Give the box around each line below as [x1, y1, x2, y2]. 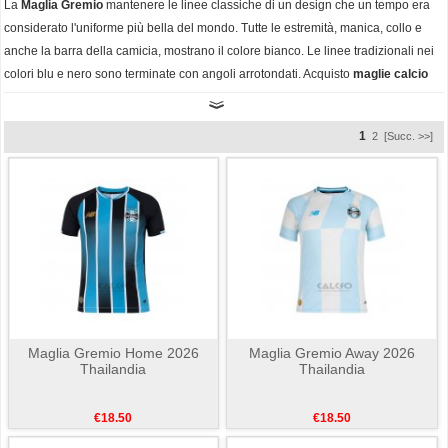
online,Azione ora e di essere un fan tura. [118, 90, 344, 105]
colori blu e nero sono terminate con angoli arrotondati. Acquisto [4, 67, 353, 82]
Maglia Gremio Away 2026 [249, 344, 416, 361]
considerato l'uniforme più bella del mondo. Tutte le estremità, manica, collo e [4, 21, 422, 36]
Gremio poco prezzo [4, 90, 118, 105]
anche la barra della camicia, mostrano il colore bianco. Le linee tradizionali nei [4, 44, 434, 59]
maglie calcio [353, 67, 428, 82]
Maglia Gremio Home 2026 [27, 344, 199, 361]
